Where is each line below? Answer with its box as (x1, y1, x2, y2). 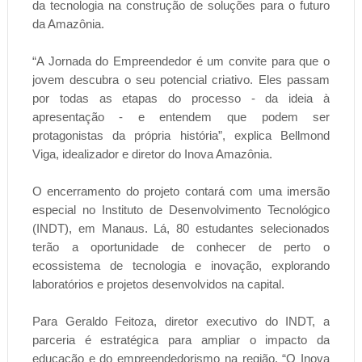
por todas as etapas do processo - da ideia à (32, 91, 330, 106)
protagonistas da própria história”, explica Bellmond (32, 128, 330, 143)
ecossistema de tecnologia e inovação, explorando (32, 259, 330, 273)
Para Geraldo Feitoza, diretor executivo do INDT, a (32, 314, 330, 329)
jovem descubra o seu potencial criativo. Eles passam (32, 73, 330, 87)
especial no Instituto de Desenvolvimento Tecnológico (32, 203, 330, 217)
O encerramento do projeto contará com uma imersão (32, 184, 330, 199)
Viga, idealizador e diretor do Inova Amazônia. (32, 147, 272, 162)
